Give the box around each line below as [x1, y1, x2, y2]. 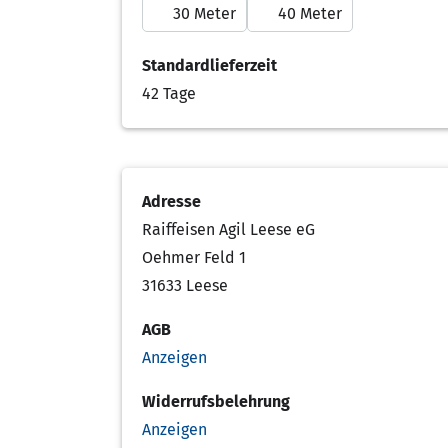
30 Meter [173, 3, 236, 23]
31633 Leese [142, 275, 228, 295]
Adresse [142, 191, 201, 211]
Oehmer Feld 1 [142, 247, 246, 267]
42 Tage [142, 83, 196, 103]
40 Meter [278, 3, 342, 23]
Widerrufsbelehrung [142, 391, 290, 411]
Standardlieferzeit [142, 55, 277, 75]
